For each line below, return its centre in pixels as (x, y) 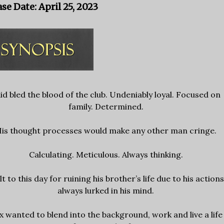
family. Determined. (106, 106)
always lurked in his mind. (106, 190)
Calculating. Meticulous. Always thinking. (106, 154)
